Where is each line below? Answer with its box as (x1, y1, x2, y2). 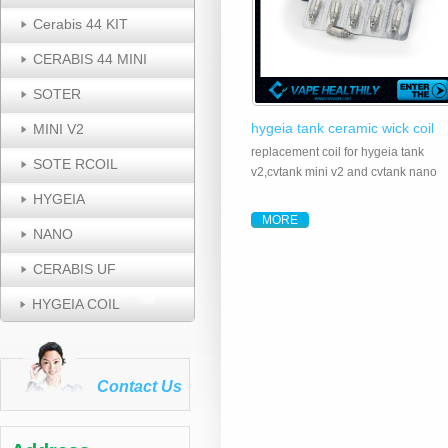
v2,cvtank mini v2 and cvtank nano (251, 165, 437, 179)
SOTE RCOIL (33, 156, 118, 172)
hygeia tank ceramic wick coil (251, 120, 434, 136)
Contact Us (97, 378, 182, 395)
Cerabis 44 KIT (33, 16, 128, 32)
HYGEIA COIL (32, 296, 120, 312)
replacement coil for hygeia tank (251, 145, 424, 159)
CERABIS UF (33, 261, 116, 277)
